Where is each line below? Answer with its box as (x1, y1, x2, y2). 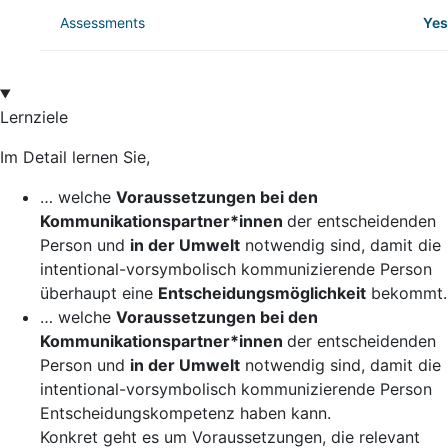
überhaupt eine (40, 283, 158, 304)
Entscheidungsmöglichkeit (158, 283, 366, 304)
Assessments (60, 14, 145, 32)
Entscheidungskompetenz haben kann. (40, 403, 331, 424)
